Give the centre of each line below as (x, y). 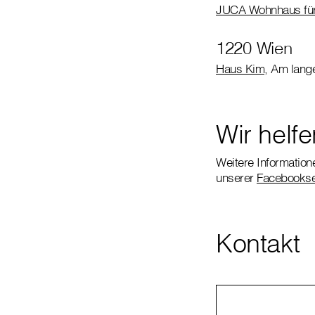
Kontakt (258, 243)
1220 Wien (254, 47)
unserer (236, 177)
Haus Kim (240, 68)
